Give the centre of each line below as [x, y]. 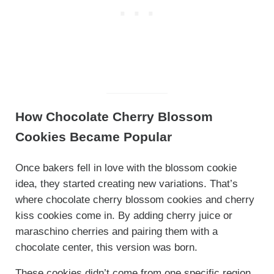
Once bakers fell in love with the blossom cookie [126, 168]
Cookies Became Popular [93, 137]
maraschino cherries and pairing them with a [116, 231]
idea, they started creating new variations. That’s [126, 183]
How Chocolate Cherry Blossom [114, 117]
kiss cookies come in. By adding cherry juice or [124, 215]
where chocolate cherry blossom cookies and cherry [135, 199]
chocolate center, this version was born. [106, 247]
